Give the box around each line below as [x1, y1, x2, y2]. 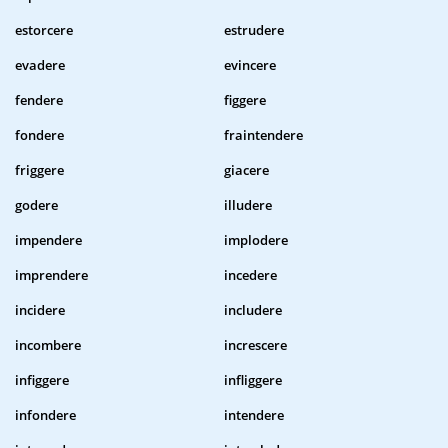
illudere [224, 196, 272, 215]
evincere [224, 56, 276, 75]
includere [224, 301, 282, 320]
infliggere [224, 371, 282, 390]
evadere [15, 56, 65, 75]
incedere [224, 266, 277, 285]
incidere [15, 301, 65, 320]
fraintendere [224, 126, 303, 145]
